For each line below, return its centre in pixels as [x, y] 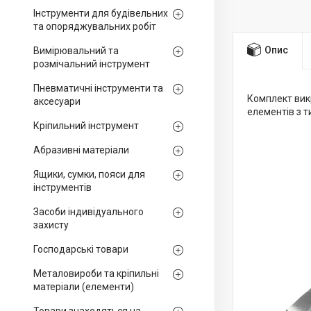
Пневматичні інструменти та [98, 88]
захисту [51, 225]
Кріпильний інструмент [86, 126]
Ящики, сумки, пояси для [89, 174]
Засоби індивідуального [89, 212]
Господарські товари [81, 249]
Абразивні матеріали [81, 150]
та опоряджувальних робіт [95, 26]
